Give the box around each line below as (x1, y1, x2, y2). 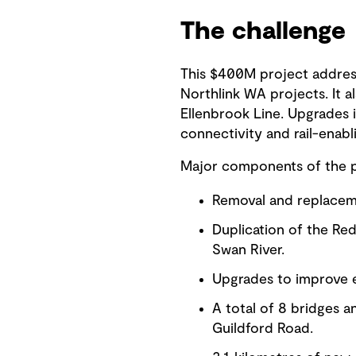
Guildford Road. (211, 321, 313, 336)
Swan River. (211, 242, 284, 257)
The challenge (180, 17, 346, 44)
